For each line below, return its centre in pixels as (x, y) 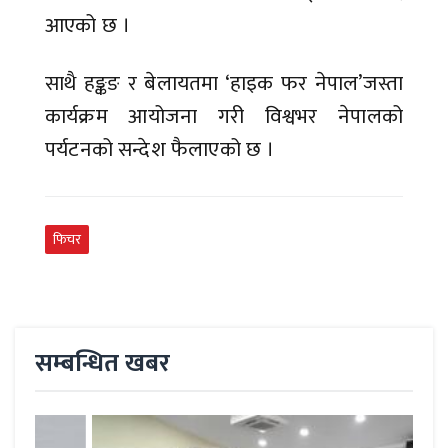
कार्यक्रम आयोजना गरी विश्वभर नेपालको (224, 117)
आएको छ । (90, 26)
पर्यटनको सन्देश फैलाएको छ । (160, 150)
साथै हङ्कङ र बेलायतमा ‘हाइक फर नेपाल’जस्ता (224, 84)
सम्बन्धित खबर (102, 364)
